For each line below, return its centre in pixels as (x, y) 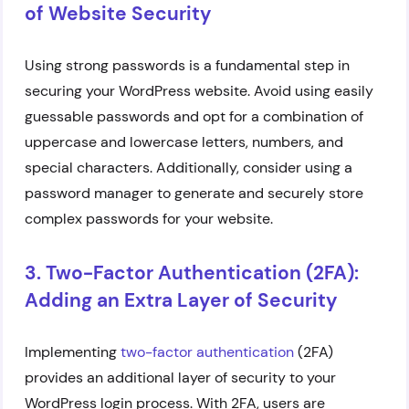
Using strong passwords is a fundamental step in (187, 65)
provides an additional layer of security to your (180, 378)
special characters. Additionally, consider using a (189, 168)
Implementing (73, 352)
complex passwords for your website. (149, 219)
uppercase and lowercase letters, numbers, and (184, 142)
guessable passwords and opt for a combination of (194, 116)
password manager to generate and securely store (194, 193)
